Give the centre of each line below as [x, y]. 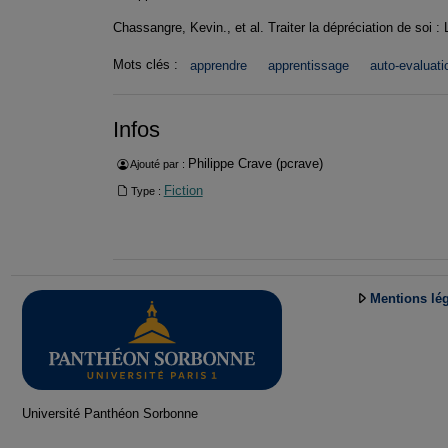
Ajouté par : [157, 164]
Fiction [183, 190]
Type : [145, 190]
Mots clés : [147, 65]
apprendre [219, 66]
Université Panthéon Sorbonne [110, 413]
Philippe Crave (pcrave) [255, 164]
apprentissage [308, 66]
